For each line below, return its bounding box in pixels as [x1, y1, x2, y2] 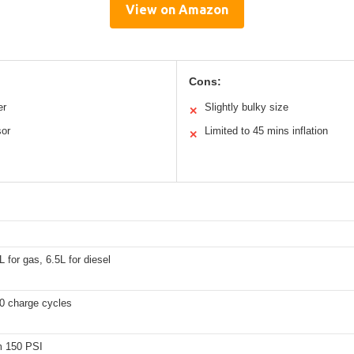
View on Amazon [126, 2, 228, 17]
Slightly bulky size [205, 100, 288, 113]
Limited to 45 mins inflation [205, 124, 328, 137]
